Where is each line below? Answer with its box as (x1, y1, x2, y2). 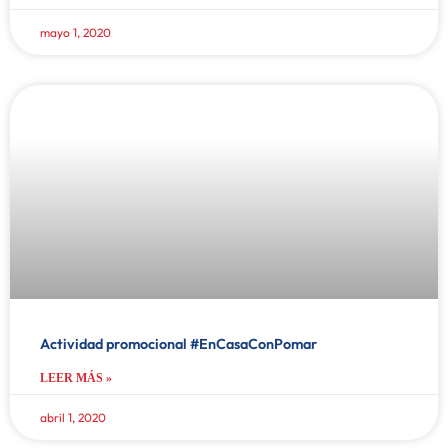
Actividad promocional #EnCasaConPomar (40, 334, 317, 353)
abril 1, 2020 (40, 409, 106, 425)
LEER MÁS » (40, 370, 112, 385)
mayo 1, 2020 (40, 24, 111, 40)
